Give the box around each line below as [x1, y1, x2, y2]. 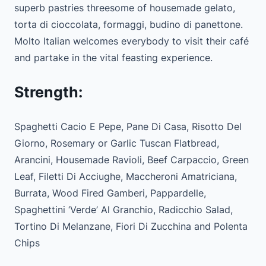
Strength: [14, 83, 83, 101]
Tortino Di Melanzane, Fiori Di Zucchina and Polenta [14, 220, 248, 233]
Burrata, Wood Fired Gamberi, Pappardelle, [14, 187, 206, 199]
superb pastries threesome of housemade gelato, [14, 1, 235, 14]
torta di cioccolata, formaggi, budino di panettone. [14, 18, 243, 30]
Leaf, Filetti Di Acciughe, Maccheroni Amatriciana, [14, 170, 237, 183]
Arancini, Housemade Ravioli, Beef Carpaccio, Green [14, 154, 249, 166]
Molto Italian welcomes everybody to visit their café [14, 34, 249, 47]
